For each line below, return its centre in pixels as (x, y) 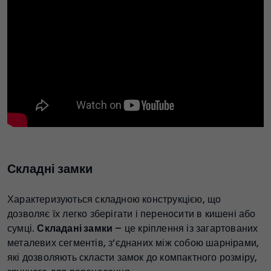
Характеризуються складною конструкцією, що (114, 199)
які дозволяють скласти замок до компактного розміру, (132, 257)
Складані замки (75, 228)
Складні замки (50, 168)
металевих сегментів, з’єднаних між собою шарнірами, (133, 243)
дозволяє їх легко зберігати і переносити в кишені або (132, 214)
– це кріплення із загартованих (185, 228)
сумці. (22, 228)
